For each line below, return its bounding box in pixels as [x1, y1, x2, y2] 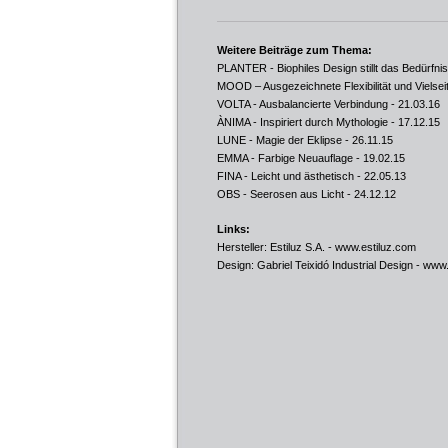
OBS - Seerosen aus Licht [217, 188, 344, 200]
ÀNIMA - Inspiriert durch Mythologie [217, 116, 388, 128]
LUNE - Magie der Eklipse [217, 134, 342, 146]
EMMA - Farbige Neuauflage [217, 152, 353, 164]
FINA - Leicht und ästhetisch [217, 170, 354, 182]
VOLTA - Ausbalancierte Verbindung [217, 98, 388, 110]
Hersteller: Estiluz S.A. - [217, 241, 335, 253]
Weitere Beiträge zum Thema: [217, 44, 372, 56]
